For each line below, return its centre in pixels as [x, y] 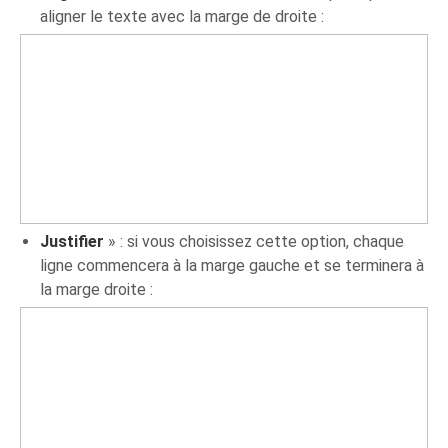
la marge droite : [97, 289]
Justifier [72, 241]
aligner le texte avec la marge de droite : [182, 16]
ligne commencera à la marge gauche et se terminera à [232, 265]
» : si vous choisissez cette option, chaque [254, 241]
